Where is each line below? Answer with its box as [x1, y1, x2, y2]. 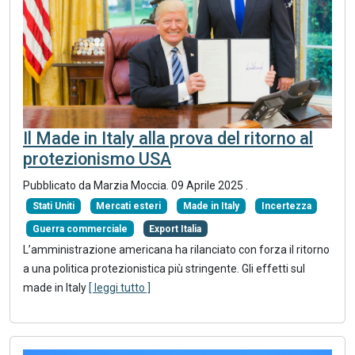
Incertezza [261, 200, 311, 212]
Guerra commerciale [32, 223, 128, 235]
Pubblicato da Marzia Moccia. [23, 179, 171, 192]
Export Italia [149, 223, 202, 235]
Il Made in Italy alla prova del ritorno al [23, 128, 313, 148]
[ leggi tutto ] [89, 281, 151, 294]
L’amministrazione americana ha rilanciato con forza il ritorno [23, 242, 330, 256]
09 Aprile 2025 [171, 179, 246, 192]
